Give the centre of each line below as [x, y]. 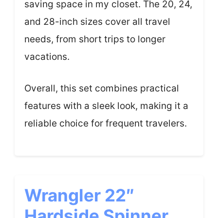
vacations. [47, 57]
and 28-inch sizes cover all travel [97, 22]
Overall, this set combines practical [102, 88]
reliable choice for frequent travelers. [106, 123]
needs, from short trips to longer [95, 39]
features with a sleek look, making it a [106, 106]
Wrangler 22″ [79, 195]
